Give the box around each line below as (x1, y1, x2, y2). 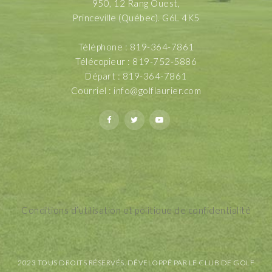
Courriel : (70, 85, 114, 97)
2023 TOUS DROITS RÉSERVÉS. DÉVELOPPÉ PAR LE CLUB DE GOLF (18, 258, 254, 268)
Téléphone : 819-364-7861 (78, 41, 194, 53)
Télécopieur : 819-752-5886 (75, 56, 197, 67)
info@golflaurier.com (114, 85, 202, 97)
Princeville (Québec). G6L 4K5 (72, 12, 200, 24)
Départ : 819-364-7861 (85, 70, 187, 82)
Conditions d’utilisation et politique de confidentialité (21, 205, 251, 216)
